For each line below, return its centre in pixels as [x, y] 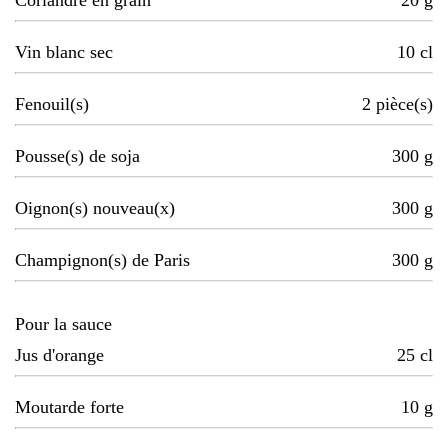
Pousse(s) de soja [77, 156]
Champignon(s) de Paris [102, 260]
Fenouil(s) [52, 104]
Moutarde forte [69, 407]
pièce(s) [404, 104]
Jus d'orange [59, 355]
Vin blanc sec [64, 52]
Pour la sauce [63, 324]
